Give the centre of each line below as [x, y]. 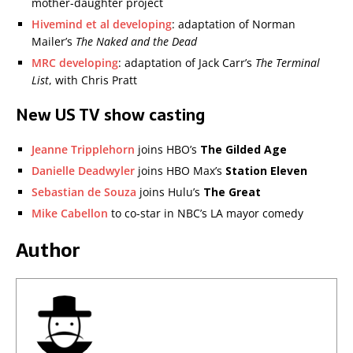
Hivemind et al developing [102, 24]
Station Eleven [266, 171]
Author [48, 251]
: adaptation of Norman [234, 24]
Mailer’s [54, 42]
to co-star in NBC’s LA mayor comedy [206, 214]
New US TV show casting [110, 115]
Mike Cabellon [70, 214]
